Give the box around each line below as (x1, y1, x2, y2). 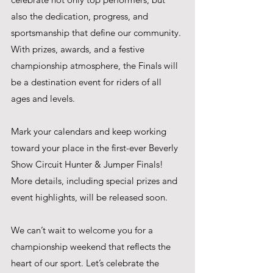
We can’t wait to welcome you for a (11, 224, 155, 236)
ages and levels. (11, 92, 75, 104)
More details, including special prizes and (11, 174, 180, 186)
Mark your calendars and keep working (11, 125, 169, 137)
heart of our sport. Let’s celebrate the (11, 257, 161, 269)
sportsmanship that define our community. (11, 26, 183, 38)
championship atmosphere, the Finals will (11, 59, 180, 71)
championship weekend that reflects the (11, 240, 173, 252)
